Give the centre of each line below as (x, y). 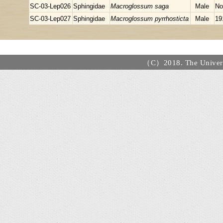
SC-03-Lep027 (51, 19)
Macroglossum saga (140, 6)
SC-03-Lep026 (51, 6)
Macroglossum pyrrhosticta (150, 19)
